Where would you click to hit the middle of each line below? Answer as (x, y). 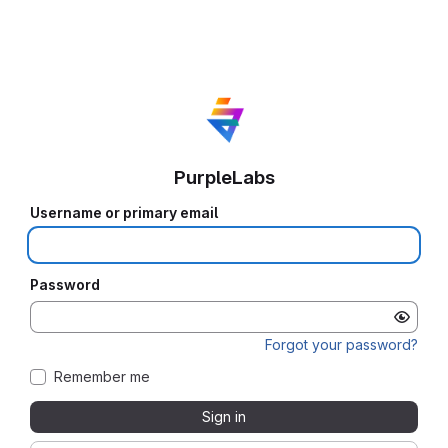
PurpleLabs (224, 177)
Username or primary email (124, 212)
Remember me (102, 376)
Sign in (224, 416)
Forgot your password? (341, 344)
